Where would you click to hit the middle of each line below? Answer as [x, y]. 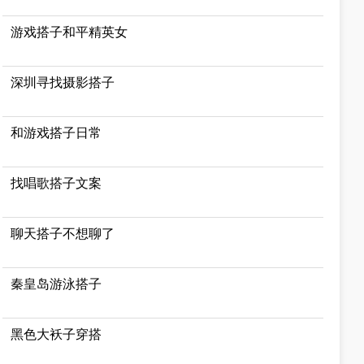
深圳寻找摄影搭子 [63, 82]
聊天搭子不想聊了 [63, 234]
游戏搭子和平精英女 [69, 32]
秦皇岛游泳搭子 [56, 284]
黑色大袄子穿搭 [56, 334]
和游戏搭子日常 [56, 133]
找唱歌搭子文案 [56, 183]
